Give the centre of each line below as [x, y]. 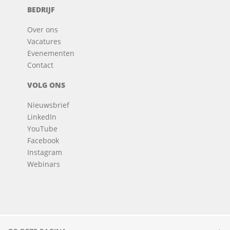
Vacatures [44, 41]
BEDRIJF [41, 9]
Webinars [44, 164]
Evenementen [51, 53]
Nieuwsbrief [49, 105]
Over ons [43, 29]
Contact [41, 65]
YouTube [43, 128]
